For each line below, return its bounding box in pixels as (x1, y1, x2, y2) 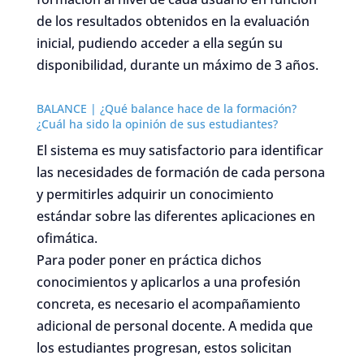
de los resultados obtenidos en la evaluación (36, 11, 310, 30)
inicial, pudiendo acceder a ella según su (36, 33, 283, 52)
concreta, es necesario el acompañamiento (36, 294, 301, 313)
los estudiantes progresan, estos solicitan (36, 338, 292, 357)
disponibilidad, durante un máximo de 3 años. (36, 55, 318, 74)
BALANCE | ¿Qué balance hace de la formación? (36, 100, 297, 116)
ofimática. (36, 228, 101, 247)
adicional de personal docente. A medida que (36, 316, 313, 335)
